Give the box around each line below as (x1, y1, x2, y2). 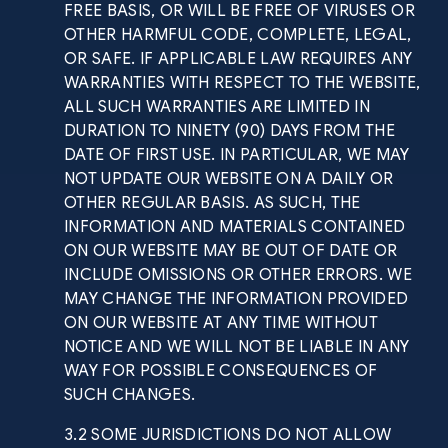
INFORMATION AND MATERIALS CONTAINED (64, 217, 406, 237)
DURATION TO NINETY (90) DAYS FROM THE (64, 121, 395, 141)
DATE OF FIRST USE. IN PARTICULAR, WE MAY (64, 145, 410, 165)
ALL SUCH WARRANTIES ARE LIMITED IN (64, 97, 370, 117)
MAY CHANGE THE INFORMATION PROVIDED (64, 289, 409, 309)
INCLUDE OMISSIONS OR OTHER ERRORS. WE (64, 265, 412, 285)
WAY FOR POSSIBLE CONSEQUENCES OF (64, 361, 378, 381)
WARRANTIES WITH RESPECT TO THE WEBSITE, (64, 73, 421, 93)
